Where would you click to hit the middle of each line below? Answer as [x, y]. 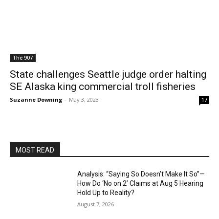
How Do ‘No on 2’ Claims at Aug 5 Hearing [141, 183]
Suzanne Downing [36, 99]
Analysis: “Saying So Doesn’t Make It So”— [141, 174]
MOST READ [35, 150]
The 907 [23, 58]
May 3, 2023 [84, 99]
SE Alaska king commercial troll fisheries [103, 87]
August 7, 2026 [96, 204]
